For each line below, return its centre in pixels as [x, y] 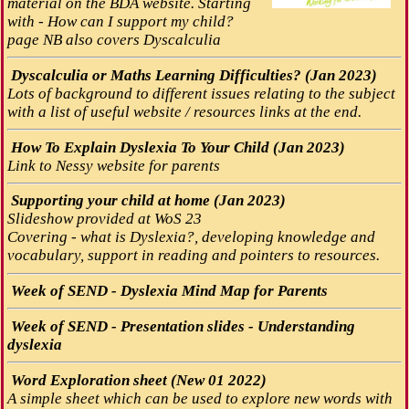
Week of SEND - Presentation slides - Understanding [181, 326]
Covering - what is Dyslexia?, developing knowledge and [191, 237]
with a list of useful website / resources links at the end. [184, 111]
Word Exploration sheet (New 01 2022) [136, 380]
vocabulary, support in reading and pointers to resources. [193, 256]
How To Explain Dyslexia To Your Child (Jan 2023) [178, 147]
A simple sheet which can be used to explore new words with [199, 398]
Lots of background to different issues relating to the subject [201, 93]
